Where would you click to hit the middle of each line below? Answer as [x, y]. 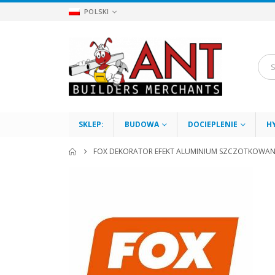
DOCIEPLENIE [213, 125]
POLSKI [97, 12]
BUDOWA [142, 125]
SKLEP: [91, 125]
